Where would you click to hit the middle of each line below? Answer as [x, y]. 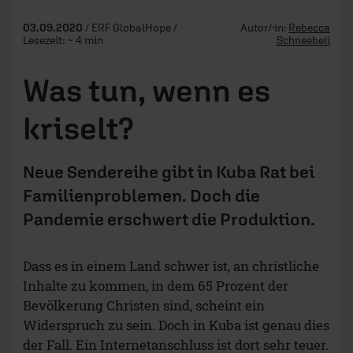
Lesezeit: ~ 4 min [63, 41]
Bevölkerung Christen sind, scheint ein [144, 306]
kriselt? [78, 128]
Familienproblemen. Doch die [141, 196]
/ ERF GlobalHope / [131, 28]
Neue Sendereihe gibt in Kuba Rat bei [169, 172]
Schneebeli [303, 41]
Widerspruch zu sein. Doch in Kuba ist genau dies [176, 325]
